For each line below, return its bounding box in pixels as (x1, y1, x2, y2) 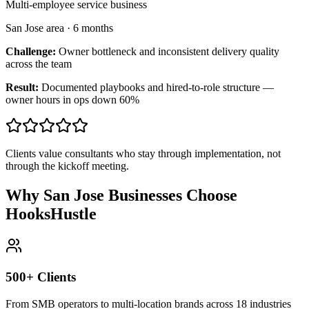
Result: (6, 81, 39, 94)
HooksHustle (6, 205, 97, 223)
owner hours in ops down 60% (6, 94, 139, 106)
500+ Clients (6, 269, 76, 284)
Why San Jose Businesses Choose (6, 186, 237, 205)
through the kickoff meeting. (6, 160, 129, 172)
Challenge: (6, 46, 56, 58)
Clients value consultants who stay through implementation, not (6, 148, 281, 160)
